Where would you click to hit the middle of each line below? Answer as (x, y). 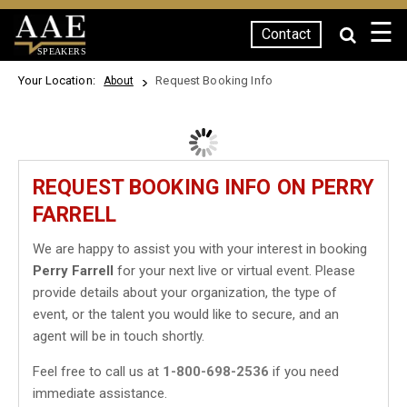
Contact (286, 34)
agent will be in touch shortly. (119, 336)
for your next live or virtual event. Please (234, 271)
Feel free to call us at (98, 372)
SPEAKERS (61, 51)
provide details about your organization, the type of (185, 293)
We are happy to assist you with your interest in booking (200, 249)
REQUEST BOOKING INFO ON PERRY (203, 188)
